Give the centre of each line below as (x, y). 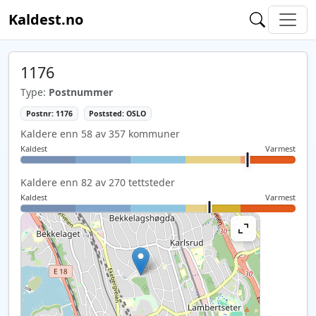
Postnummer (81, 92)
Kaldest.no (46, 19)
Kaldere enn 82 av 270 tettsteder (98, 182)
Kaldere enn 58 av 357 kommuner (100, 133)
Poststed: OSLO (118, 114)
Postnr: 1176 (49, 114)
